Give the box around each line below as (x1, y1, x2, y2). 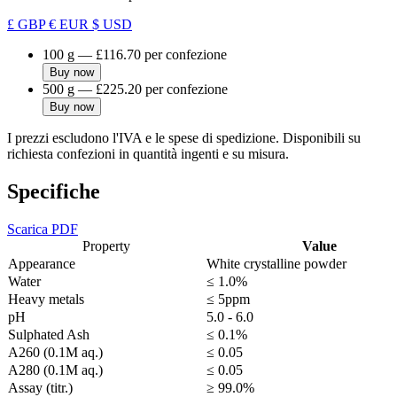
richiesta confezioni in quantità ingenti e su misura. (7, 146, 289, 162)
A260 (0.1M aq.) (8, 345, 103, 361)
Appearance (8, 256, 75, 272)
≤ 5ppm (206, 292, 250, 307)
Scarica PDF (7, 222, 78, 237)
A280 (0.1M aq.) (8, 362, 103, 378)
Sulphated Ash (8, 327, 90, 343)
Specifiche (7, 180, 100, 204)
